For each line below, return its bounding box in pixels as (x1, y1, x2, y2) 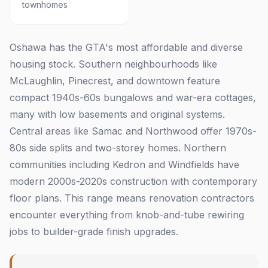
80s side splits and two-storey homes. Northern (10, 142, 226, 154)
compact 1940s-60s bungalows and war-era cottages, (10, 92, 256, 103)
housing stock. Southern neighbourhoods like (10, 58, 217, 70)
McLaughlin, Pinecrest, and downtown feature (10, 75, 220, 87)
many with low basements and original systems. (10, 108, 225, 120)
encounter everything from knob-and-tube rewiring (10, 209, 244, 221)
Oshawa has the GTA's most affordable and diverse (10, 41, 243, 53)
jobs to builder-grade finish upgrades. (10, 226, 178, 237)
